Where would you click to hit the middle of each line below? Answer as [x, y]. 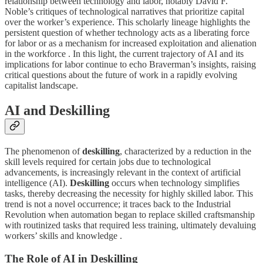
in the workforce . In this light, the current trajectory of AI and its [124, 54]
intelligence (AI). [37, 183]
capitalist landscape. [41, 86]
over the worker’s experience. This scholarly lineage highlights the [127, 22]
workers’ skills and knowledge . [63, 236]
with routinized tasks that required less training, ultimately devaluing [130, 225]
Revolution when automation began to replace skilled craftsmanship [130, 215]
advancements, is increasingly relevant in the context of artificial [123, 173]
